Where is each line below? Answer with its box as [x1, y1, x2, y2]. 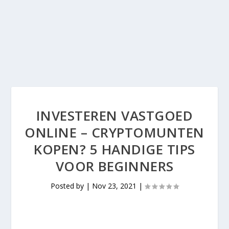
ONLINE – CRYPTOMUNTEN [25, 123, 204, 142]
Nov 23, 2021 [92, 181, 136, 191]
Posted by [51, 181, 86, 191]
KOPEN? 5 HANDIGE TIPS [34, 140, 195, 158]
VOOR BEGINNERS [55, 157, 174, 175]
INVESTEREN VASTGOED [36, 106, 193, 125]
